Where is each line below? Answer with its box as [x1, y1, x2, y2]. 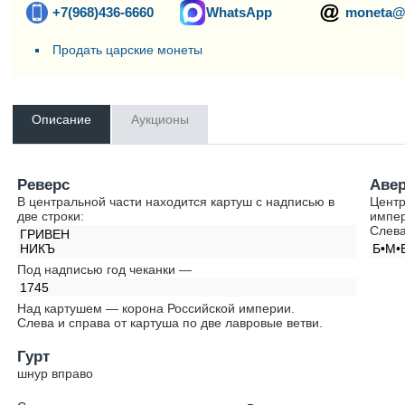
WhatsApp [206, 5, 273, 20]
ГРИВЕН [20, 227, 71, 241]
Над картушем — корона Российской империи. [17, 301, 296, 316]
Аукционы [131, 112, 190, 127]
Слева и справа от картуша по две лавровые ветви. [17, 316, 324, 330]
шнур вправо [17, 366, 94, 381]
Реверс [17, 176, 71, 193]
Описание [32, 112, 92, 127]
